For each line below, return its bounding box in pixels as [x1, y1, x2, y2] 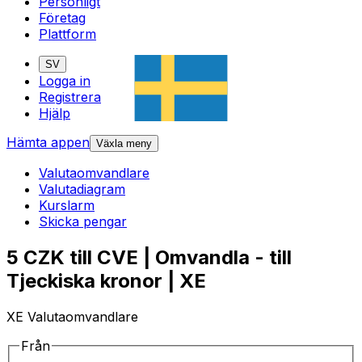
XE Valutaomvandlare [6, 309, 138, 326]
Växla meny [96, 137, 152, 150]
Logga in [39, 73, 90, 90]
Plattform [39, 26, 96, 43]
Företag [39, 10, 86, 27]
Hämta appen [6, 134, 90, 151]
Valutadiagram [39, 181, 125, 198]
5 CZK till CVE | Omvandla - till [6, 246, 292, 270]
